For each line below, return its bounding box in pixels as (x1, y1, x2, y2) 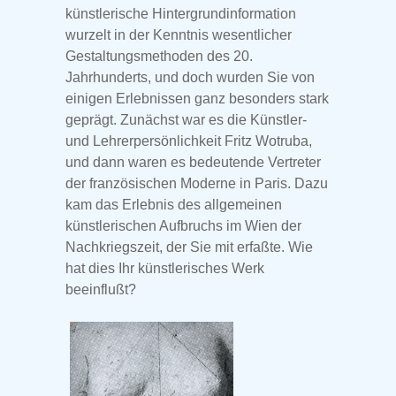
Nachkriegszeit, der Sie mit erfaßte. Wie (65, 239, 313, 255)
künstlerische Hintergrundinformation (65, 5, 296, 21)
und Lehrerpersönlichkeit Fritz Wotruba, (65, 133, 312, 148)
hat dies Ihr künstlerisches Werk (65, 260, 264, 276)
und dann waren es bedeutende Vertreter (65, 154, 321, 170)
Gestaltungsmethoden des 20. (65, 48, 253, 64)
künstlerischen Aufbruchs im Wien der (65, 217, 301, 233)
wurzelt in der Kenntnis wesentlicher (65, 27, 292, 42)
